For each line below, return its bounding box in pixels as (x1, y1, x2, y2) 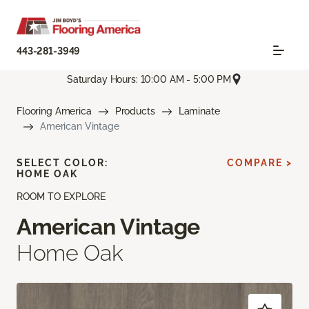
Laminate (178, 106, 220, 117)
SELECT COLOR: (17, 157, 108, 169)
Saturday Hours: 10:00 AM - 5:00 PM (66, 73, 232, 85)
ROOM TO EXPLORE (17, 191, 106, 203)
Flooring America (17, 106, 92, 117)
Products (114, 106, 155, 117)
